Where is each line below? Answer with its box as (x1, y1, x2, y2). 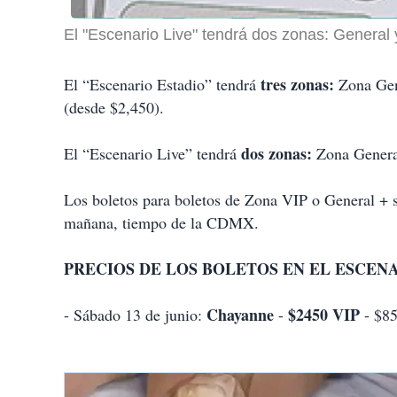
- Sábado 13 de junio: (64, 304, 206, 326)
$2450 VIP (288, 303, 360, 327)
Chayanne (206, 303, 274, 327)
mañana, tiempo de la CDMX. (64, 212, 259, 234)
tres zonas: (261, 73, 334, 97)
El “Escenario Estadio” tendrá (64, 74, 261, 96)
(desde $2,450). (64, 97, 164, 119)
